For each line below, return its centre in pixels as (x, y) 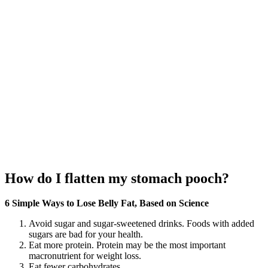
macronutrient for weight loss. (85, 256)
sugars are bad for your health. (86, 234)
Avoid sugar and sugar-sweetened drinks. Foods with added (141, 224)
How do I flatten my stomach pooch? (117, 178)
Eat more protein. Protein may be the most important (127, 245)
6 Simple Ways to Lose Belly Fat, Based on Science (107, 203)
